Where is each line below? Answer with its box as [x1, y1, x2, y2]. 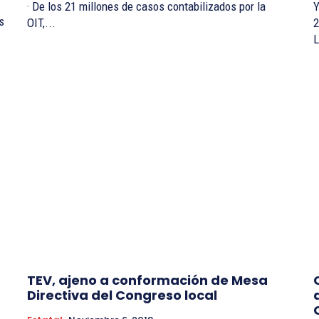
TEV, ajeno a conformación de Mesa [27, 271, 268, 289]
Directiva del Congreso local [27, 286, 217, 304]
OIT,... [27, 16, 56, 31]
